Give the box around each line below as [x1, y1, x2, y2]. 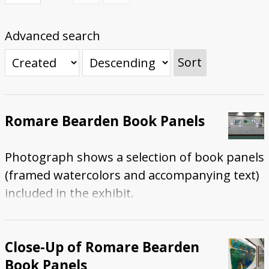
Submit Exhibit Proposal [4, 16, 142, 33]
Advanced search [4, 27, 100, 44]
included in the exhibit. [4, 184, 134, 201]
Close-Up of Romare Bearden [4, 237, 199, 256]
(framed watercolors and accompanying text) [4, 166, 259, 183]
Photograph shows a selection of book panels [4, 148, 264, 165]
